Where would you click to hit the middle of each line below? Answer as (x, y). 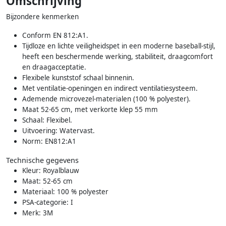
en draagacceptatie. (54, 67)
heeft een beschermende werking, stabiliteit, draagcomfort (118, 56)
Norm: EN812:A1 (49, 141)
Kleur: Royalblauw (51, 170)
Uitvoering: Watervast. (59, 130)
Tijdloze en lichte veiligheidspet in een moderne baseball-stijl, (119, 46)
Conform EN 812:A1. (55, 35)
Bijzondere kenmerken (42, 16)
